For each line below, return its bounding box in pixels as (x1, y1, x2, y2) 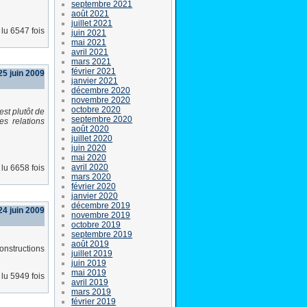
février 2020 (71, 181, 116, 191)
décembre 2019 (71, 200, 131, 210)
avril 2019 (71, 277, 109, 287)
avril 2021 (71, 47, 109, 57)
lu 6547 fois (1, 26, 45, 36)
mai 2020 (71, 152, 107, 162)
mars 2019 (71, 286, 112, 297)
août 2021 (71, 8, 110, 19)
